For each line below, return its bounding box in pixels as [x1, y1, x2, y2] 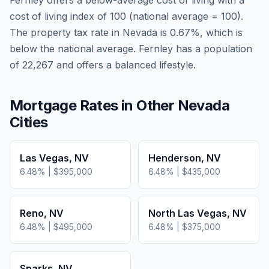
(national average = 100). [126, 10, 243, 22]
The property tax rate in [10, 26, 122, 38]
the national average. [37, 43, 136, 55]
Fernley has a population [136, 43, 252, 55]
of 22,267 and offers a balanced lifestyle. [10, 59, 196, 71]
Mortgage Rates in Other [10, 97, 178, 114]
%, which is [190, 26, 243, 38]
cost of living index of [10, 10, 110, 22]
